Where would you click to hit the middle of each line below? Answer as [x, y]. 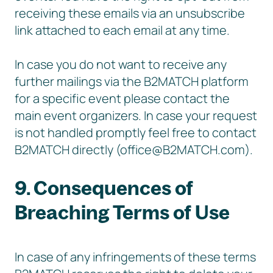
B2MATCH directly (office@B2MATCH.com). [134, 150]
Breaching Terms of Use [122, 212]
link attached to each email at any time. [122, 30]
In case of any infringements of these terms [135, 257]
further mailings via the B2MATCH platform [132, 81]
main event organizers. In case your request [136, 115]
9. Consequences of [104, 188]
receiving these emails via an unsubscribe [130, 13]
